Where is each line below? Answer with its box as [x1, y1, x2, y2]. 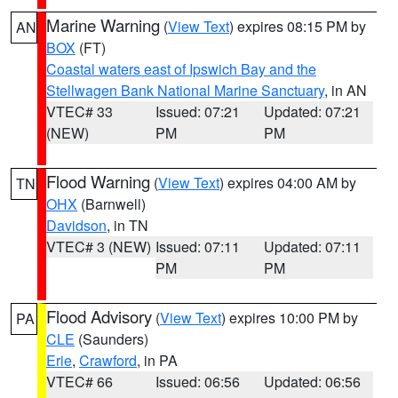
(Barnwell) [77, 194, 146, 214]
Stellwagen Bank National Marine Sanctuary [46, 80, 324, 100]
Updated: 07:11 [264, 236, 362, 257]
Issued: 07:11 [155, 236, 240, 257]
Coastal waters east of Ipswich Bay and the [46, 59, 316, 79]
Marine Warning [46, 13, 160, 36]
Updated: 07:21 [264, 101, 362, 122]
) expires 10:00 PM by [221, 307, 358, 328]
